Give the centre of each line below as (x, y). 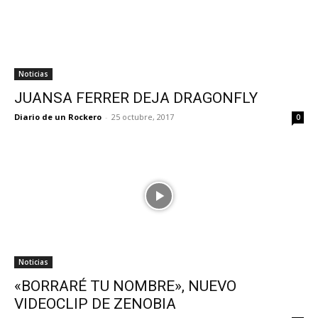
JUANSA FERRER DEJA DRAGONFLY (136, 98)
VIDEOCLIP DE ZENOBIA (95, 304)
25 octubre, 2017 (143, 117)
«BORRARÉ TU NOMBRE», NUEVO (125, 286)
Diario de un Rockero (58, 117)
